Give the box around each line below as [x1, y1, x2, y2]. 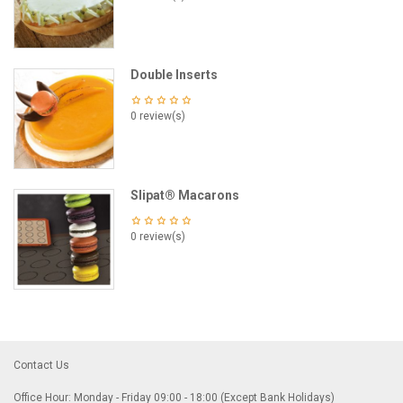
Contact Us [13, 359, 69, 372]
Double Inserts [130, 67, 218, 82]
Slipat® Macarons [130, 188, 239, 202]
